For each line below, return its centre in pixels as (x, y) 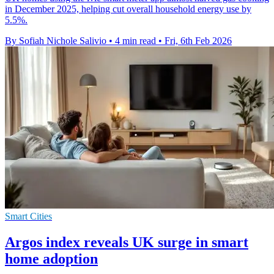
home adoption (51, 259)
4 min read (135, 41)
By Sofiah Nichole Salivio (56, 41)
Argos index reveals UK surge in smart (127, 243)
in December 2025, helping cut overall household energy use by (128, 9)
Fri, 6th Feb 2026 (198, 41)
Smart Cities (28, 217)
